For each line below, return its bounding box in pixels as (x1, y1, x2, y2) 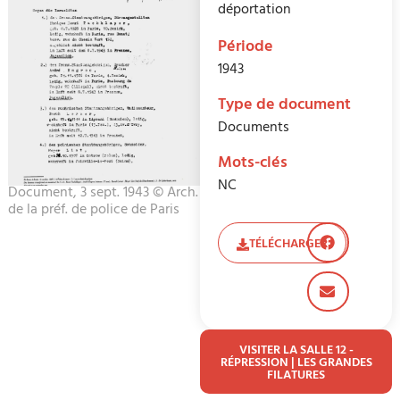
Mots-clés (218, 149, 287, 180)
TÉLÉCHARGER (249, 233, 328, 258)
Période (218, 33, 273, 64)
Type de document (218, 91, 351, 122)
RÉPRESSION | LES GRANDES (220, 352, 372, 377)
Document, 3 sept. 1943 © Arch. (7, 179, 198, 207)
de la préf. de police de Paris (7, 196, 179, 224)
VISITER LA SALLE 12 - (238, 339, 354, 364)
